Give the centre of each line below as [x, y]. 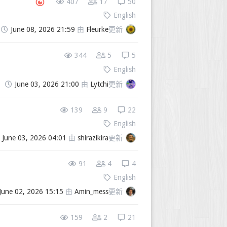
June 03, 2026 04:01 [34, 138]
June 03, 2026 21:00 [47, 84]
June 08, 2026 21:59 [43, 30]
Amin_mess [91, 192]
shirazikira [93, 138]
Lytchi [99, 84]
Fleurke [97, 30]
